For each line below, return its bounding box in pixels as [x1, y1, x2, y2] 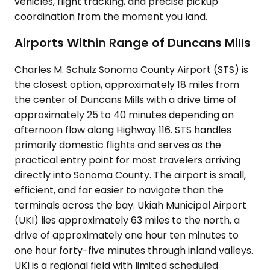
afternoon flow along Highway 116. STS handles [14, 123, 231, 137]
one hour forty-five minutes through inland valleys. [14, 243, 253, 257]
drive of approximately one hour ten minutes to [14, 228, 239, 242]
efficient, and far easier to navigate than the [14, 183, 224, 197]
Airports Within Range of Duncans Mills [14, 34, 251, 52]
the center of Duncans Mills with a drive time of [14, 93, 237, 107]
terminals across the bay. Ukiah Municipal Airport [14, 198, 246, 212]
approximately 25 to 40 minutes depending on [14, 108, 234, 122]
